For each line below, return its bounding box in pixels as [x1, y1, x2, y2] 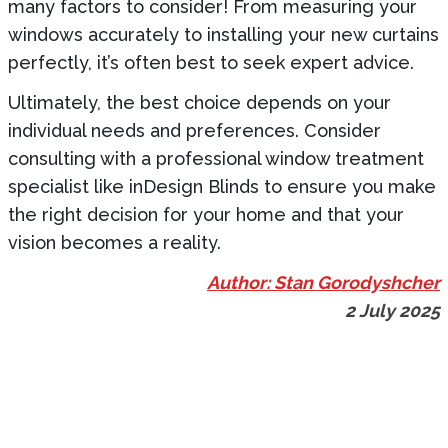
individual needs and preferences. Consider [8, 119, 381, 141]
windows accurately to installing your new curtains [8, 23, 439, 45]
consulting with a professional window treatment [8, 147, 424, 169]
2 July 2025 [345, 299, 440, 321]
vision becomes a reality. [8, 231, 221, 253]
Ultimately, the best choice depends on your [8, 91, 391, 113]
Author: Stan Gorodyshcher [207, 271, 440, 293]
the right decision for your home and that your [8, 203, 404, 225]
